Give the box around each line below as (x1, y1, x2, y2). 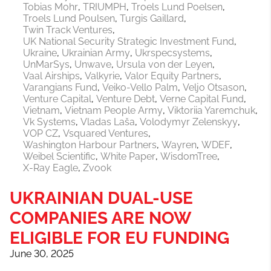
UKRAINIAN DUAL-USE (10, 188, 193, 209)
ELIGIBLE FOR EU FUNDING (10, 228, 229, 249)
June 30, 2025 (10, 248, 74, 260)
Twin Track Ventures (23, 24, 113, 36)
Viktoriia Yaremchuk (168, 105, 255, 117)
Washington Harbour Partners (23, 139, 157, 151)
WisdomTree (160, 151, 217, 163)
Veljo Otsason (183, 82, 244, 94)
